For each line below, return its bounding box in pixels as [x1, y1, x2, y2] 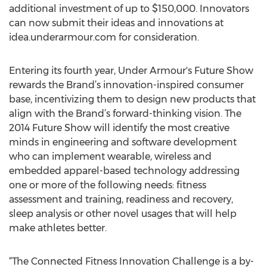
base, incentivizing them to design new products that [9, 94, 256, 105]
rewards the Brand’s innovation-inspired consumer [9, 79, 244, 91]
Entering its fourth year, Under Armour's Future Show [9, 65, 253, 76]
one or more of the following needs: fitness [9, 179, 206, 191]
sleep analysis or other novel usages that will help [9, 208, 237, 219]
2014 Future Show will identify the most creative [9, 122, 229, 133]
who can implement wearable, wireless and [9, 151, 212, 162]
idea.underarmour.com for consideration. [9, 32, 199, 43]
